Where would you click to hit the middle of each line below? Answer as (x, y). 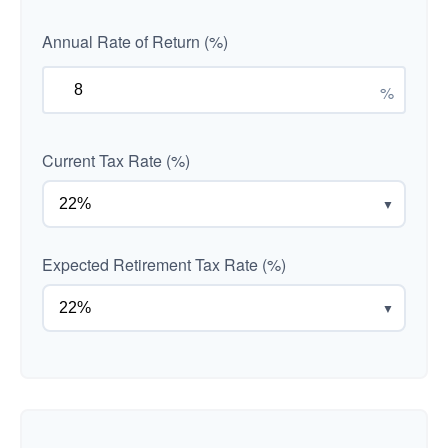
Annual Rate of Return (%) (135, 41)
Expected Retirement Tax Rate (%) (164, 264)
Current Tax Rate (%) (116, 160)
